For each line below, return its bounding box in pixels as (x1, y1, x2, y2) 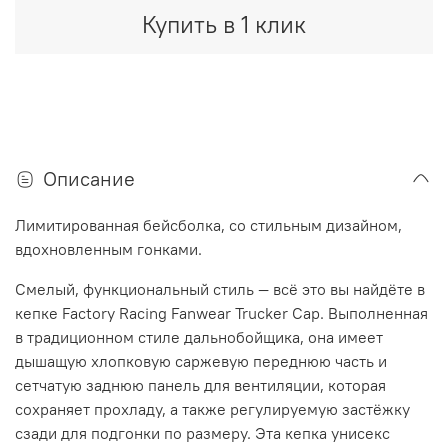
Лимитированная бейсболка (15, 215, 221, 236)
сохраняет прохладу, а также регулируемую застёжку (15, 399, 410, 420)
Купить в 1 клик (142, 8, 306, 39)
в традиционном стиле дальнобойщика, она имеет (15, 327, 383, 348)
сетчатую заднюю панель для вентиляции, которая (15, 375, 386, 396)
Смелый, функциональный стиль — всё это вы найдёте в (15, 279, 425, 300)
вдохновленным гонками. (15, 239, 206, 260)
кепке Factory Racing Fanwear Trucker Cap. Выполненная (15, 303, 428, 324)
